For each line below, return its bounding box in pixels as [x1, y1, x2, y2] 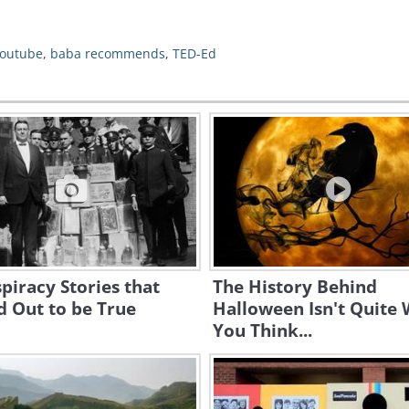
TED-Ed [173, 45, 216, 62]
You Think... [213, 319, 312, 342]
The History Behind [213, 275, 377, 299]
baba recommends [50, 45, 165, 62]
